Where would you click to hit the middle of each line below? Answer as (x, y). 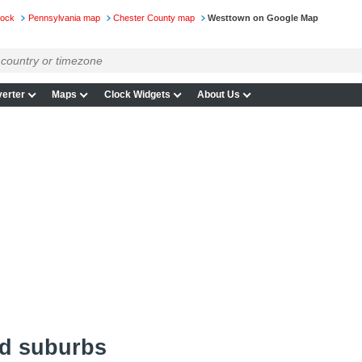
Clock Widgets (137, 95)
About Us (219, 95)
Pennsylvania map (64, 18)
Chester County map (154, 18)
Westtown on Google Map (263, 18)
